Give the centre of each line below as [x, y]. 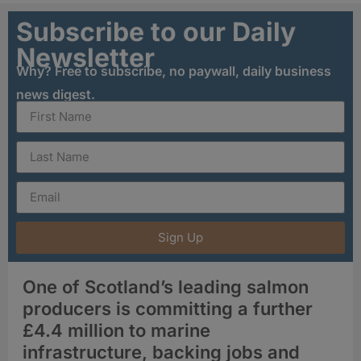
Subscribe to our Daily [156, 31]
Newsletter [85, 57]
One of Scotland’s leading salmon [166, 286]
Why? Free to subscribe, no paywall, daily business [174, 71]
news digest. [56, 94]
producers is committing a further [168, 308]
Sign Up [180, 238]
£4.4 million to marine [116, 330]
